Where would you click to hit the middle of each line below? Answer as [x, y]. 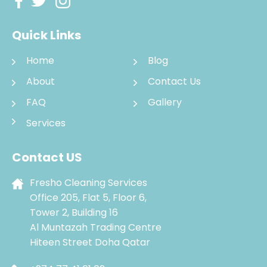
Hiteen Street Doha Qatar [90, 242]
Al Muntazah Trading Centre [96, 227]
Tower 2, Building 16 [74, 212]
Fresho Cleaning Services [89, 183]
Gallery [165, 102]
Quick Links [46, 35]
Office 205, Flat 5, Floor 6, [88, 198]
